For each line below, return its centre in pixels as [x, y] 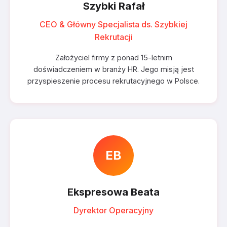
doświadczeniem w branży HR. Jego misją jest [113, 69]
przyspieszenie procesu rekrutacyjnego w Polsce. [113, 81]
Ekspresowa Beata [113, 192]
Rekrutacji [113, 37]
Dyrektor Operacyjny [113, 210]
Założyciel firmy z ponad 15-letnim [113, 58]
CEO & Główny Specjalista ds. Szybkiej [113, 24]
